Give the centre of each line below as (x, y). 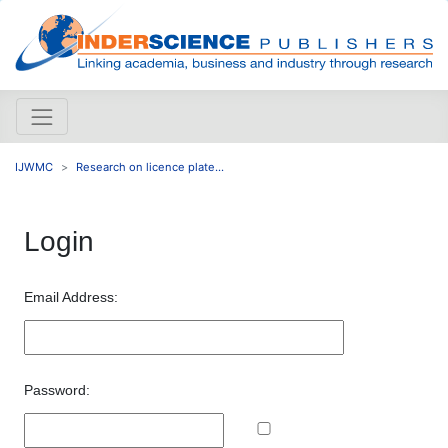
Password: (57, 389)
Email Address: (71, 296)
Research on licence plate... (150, 166)
